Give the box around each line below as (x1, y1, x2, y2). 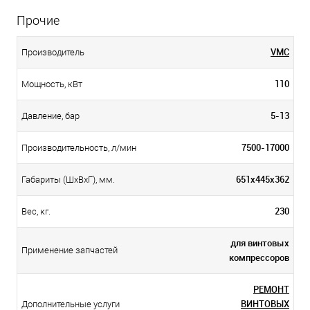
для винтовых (230, 237, 289, 249)
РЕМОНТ (253, 283, 289, 295)
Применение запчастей (21, 245, 118, 255)
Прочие (17, 13, 60, 28)
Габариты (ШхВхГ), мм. (21, 174, 115, 185)
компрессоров (229, 251, 289, 264)
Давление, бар (21, 111, 80, 121)
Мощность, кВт (21, 79, 82, 89)
